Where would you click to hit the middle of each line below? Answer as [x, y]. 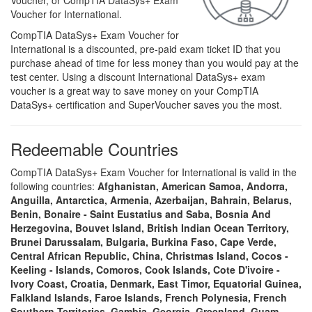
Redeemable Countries [94, 149]
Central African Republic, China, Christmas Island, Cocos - [149, 256]
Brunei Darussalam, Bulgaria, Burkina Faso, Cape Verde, [143, 242]
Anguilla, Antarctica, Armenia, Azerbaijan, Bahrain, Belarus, [151, 200]
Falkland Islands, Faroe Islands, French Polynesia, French [149, 297]
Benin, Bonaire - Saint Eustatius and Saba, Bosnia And [141, 214]
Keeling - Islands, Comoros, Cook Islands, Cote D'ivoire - [145, 270]
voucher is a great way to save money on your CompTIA [134, 91]
